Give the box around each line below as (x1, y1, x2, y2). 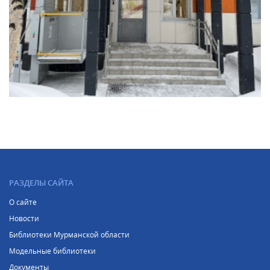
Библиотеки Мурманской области (9, 229, 130, 240)
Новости (9, 213, 39, 224)
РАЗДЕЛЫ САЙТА (9, 177, 74, 188)
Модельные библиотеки (9, 245, 96, 256)
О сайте (9, 196, 37, 207)
